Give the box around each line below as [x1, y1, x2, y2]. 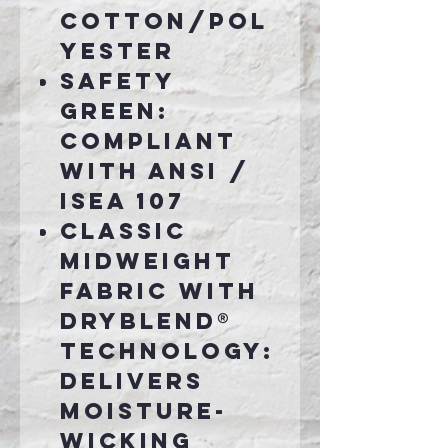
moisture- [60, 397, 228, 426]
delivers [60, 367, 204, 396]
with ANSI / [60, 157, 250, 186]
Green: [60, 97, 170, 126]
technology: [60, 337, 275, 366]
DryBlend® [60, 307, 233, 336]
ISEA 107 [60, 187, 185, 216]
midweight [60, 247, 235, 276]
